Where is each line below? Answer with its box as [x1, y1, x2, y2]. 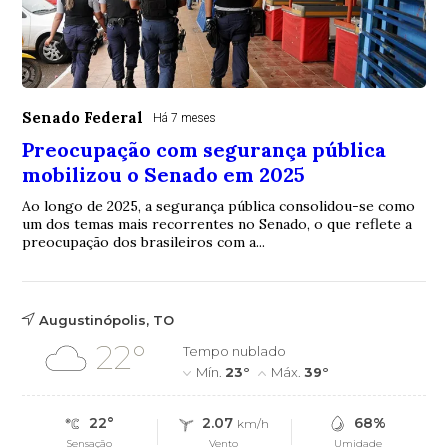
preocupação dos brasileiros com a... [22, 232, 266, 251]
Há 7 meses [153, 110, 217, 125]
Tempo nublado [183, 342, 287, 359]
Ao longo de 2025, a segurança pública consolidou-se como [22, 196, 416, 215]
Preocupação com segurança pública [22, 136, 387, 162]
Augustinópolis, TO [39, 311, 175, 328]
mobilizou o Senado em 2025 [22, 161, 306, 187]
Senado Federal [22, 107, 144, 127]
